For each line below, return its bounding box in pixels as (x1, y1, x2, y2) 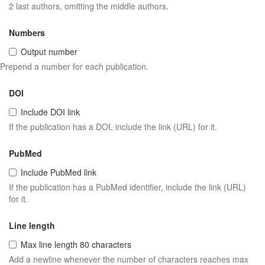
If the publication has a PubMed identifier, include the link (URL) (9, 181, 246, 193)
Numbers (9, 27, 45, 38)
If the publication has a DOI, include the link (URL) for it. (9, 121, 217, 132)
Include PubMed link (21, 166, 96, 178)
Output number (21, 46, 77, 57)
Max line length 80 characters (21, 238, 131, 250)
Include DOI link (21, 106, 80, 118)
